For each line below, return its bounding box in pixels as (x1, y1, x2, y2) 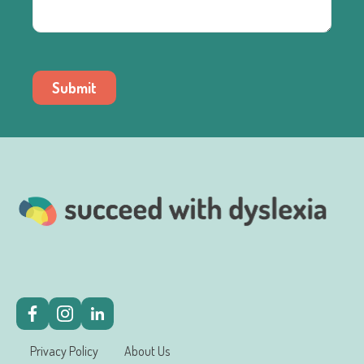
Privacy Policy (30, 342, 98, 359)
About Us (123, 342, 170, 359)
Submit (52, 78, 97, 97)
